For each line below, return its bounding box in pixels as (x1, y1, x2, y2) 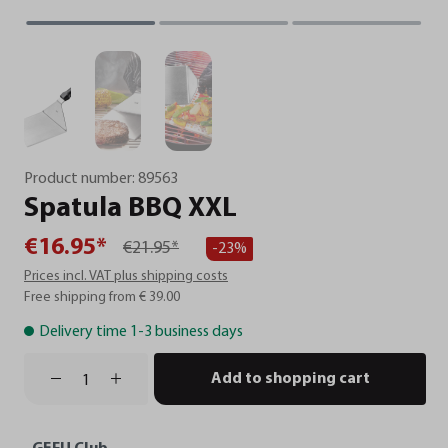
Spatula (24, 194, 122, 223)
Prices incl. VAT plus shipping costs (24, 268, 228, 284)
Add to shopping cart (210, 370, 370, 387)
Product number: (24, 170, 138, 187)
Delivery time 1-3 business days (39, 323, 243, 340)
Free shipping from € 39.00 (24, 289, 180, 305)
